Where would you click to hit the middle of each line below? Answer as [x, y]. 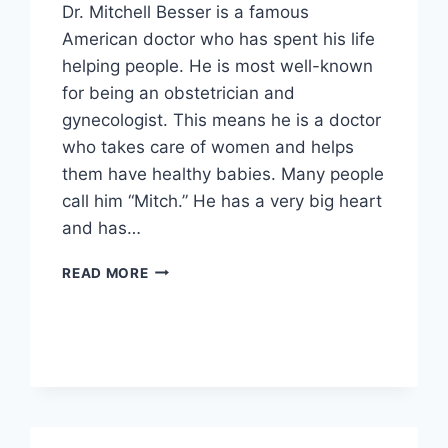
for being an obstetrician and [179, 92]
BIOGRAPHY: [193, 309]
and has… [102, 227]
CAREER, [179, 330]
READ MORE [105, 272]
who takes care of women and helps [208, 146]
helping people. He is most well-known [218, 65]
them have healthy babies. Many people [223, 173]
